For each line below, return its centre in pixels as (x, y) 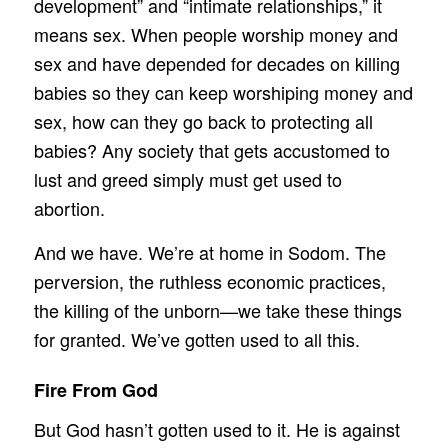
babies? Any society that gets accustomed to (211, 149)
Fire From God (95, 390)
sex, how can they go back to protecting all (203, 120)
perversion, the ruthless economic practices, (209, 281)
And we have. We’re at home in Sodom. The (209, 252)
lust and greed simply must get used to (187, 178)
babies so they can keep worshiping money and (223, 91)
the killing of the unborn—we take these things (217, 310)
